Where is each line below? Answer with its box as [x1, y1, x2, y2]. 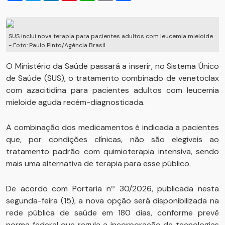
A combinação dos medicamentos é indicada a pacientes [6, 122, 219, 133]
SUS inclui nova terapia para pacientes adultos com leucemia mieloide [9, 32, 213, 40]
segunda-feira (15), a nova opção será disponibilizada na [6, 195, 219, 206]
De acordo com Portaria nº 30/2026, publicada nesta [6, 183, 219, 194]
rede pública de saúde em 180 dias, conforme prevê [6, 207, 219, 218]
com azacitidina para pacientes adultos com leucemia [6, 85, 219, 95]
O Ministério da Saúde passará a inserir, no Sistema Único [6, 61, 219, 71]
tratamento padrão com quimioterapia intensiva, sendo [6, 146, 219, 157]
